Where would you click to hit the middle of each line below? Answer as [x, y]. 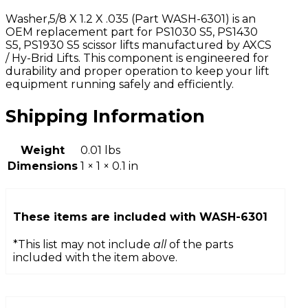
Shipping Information [105, 116]
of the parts [200, 245]
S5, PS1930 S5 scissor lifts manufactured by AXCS [139, 45]
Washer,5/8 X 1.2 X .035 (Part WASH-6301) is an [131, 19]
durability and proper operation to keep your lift [137, 71]
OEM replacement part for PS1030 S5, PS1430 [132, 32]
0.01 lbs [100, 150]
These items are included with [106, 217]
